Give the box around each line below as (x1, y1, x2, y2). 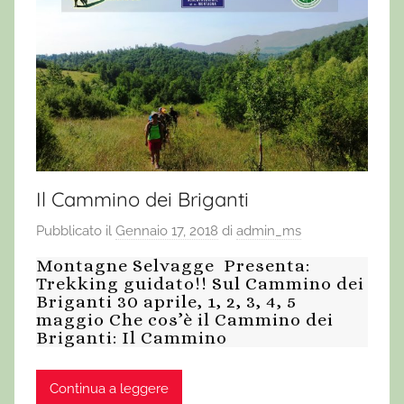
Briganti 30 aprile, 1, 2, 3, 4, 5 (36, 291, 297, 313)
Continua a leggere (50, 380, 169, 397)
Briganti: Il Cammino (36, 327, 227, 349)
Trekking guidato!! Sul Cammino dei (36, 273, 364, 295)
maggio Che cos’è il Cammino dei (36, 309, 334, 331)
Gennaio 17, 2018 (115, 223, 218, 240)
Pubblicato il (36, 223, 115, 240)
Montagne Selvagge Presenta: (36, 255, 310, 277)
